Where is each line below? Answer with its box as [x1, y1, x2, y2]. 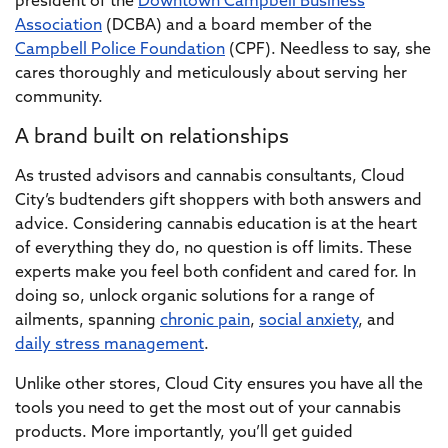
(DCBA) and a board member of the [102, 18, 372, 34]
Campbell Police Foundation [15, 42, 225, 58]
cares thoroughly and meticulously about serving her [15, 66, 407, 82]
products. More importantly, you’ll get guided [15, 425, 353, 441]
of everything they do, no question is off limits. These [15, 241, 412, 257]
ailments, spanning [15, 313, 160, 329]
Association [15, 18, 102, 34]
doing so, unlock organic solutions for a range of [15, 289, 375, 305]
